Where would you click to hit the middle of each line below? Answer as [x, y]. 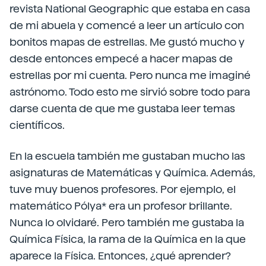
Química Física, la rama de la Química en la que [128, 239]
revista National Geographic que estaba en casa [130, 9]
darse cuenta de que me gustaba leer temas [122, 108]
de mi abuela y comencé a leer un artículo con [127, 25]
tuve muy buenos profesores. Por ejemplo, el [123, 189]
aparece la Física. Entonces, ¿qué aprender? [120, 256]
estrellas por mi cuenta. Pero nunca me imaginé [130, 75]
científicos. [37, 125]
